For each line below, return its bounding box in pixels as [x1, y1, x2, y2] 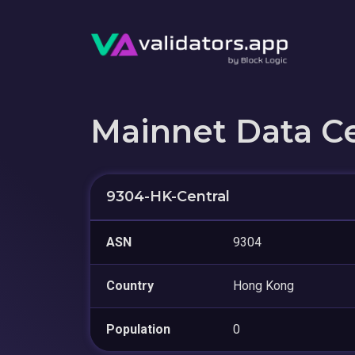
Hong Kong [233, 277, 294, 293]
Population [106, 321, 170, 337]
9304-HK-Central [106, 187, 230, 205]
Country [106, 277, 154, 293]
